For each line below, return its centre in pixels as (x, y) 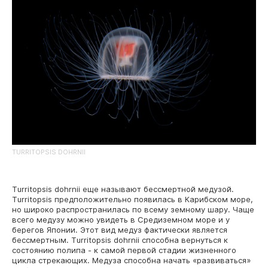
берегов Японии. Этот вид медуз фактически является (120, 229)
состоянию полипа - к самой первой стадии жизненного (124, 250)
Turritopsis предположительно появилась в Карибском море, (133, 199)
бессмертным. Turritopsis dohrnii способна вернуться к (120, 240)
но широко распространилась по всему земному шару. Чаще (133, 209)
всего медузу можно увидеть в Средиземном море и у (121, 219)
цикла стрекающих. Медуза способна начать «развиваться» (131, 260)
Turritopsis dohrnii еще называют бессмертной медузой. (123, 189)
